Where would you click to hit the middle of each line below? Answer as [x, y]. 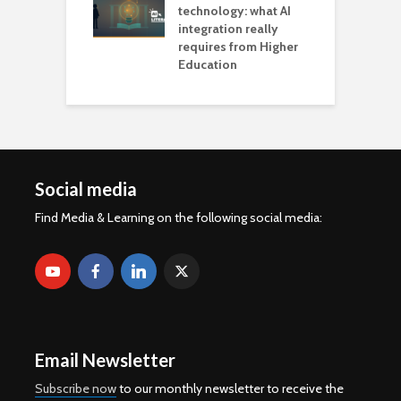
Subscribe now [76, 388]
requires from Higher [238, 47]
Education [208, 64]
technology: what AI [235, 11]
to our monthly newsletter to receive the [230, 388]
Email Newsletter [105, 360]
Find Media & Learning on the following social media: [179, 218]
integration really [228, 29]
